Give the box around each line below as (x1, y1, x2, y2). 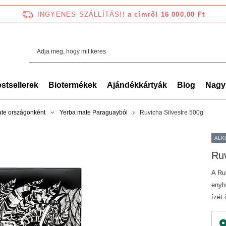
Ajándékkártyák (107, 81, 167, 89)
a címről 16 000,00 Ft (127, 10, 205, 18)
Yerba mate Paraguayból (60, 109, 128, 116)
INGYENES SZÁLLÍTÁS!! (37, 10, 125, 18)
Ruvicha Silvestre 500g (140, 109, 203, 116)
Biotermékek (48, 81, 97, 89)
